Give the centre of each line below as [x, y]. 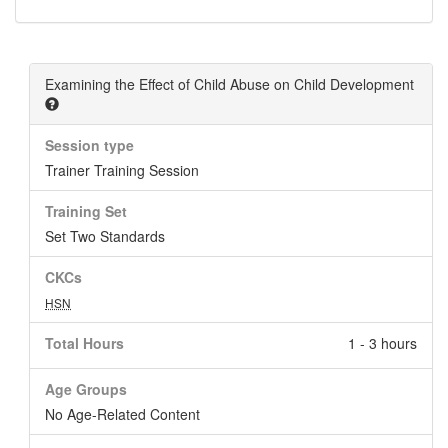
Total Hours [84, 343]
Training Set [86, 211]
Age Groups [86, 389]
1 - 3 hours [382, 343]
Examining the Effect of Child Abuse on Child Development [229, 84]
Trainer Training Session [122, 170]
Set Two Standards [105, 236]
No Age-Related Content [122, 414]
